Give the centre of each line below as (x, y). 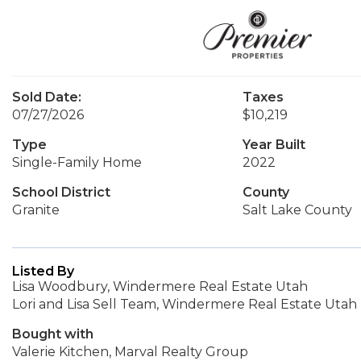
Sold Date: (47, 97)
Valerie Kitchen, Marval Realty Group (130, 352)
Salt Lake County (297, 210)
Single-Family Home (77, 162)
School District (61, 192)
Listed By (43, 271)
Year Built (274, 145)
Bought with (53, 334)
